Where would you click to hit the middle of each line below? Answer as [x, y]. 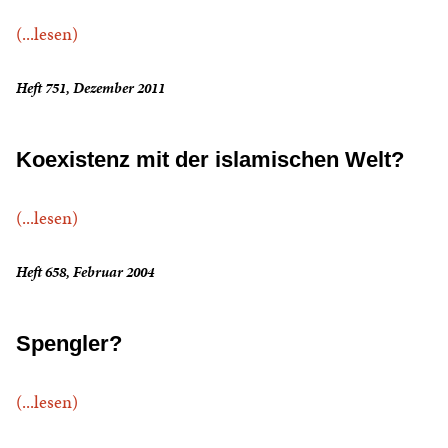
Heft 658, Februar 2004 [85, 272]
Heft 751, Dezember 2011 [90, 88]
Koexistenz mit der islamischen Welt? [210, 160]
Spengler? [69, 344]
